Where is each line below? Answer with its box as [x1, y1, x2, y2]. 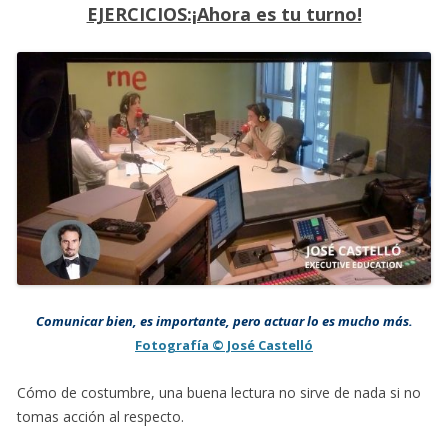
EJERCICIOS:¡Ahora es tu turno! [86, 2, 362, 27]
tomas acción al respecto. [17, 407, 184, 427]
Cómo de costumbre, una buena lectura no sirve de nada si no [17, 383, 421, 403]
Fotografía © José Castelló [135, 336, 313, 355]
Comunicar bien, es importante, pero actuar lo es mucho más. [35, 312, 413, 331]
